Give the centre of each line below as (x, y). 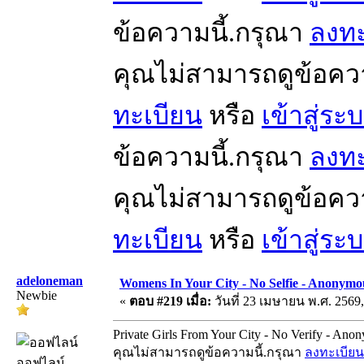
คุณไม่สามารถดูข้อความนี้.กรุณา (209, 352)
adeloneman (50, 280)
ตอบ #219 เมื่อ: (170, 301)
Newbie (37, 295)
